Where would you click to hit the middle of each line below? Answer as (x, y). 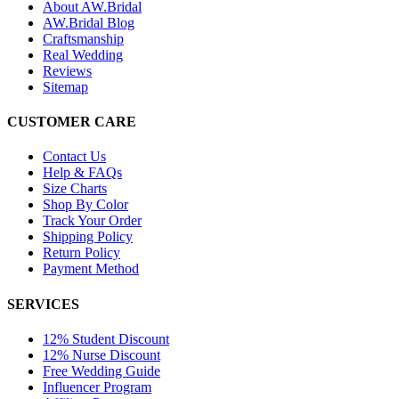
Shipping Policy (88, 237)
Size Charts (75, 189)
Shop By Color (85, 205)
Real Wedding (83, 54)
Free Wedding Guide (102, 370)
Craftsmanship (83, 38)
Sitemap (65, 86)
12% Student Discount (106, 338)
